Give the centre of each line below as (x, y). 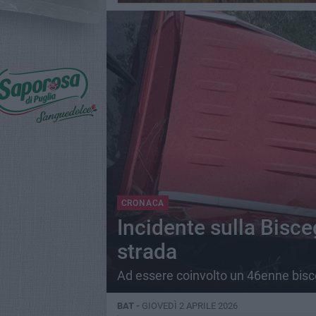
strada (147, 251)
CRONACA (143, 203)
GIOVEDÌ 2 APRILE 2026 (189, 306)
